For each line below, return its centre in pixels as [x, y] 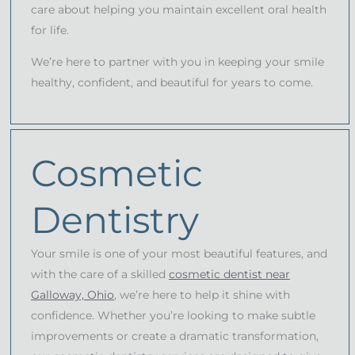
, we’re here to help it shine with [202, 294]
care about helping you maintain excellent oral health [179, 9]
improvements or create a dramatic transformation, [175, 336]
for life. [50, 30]
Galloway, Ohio [73, 294]
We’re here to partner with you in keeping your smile [177, 61]
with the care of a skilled [100, 274]
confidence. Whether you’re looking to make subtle [173, 315]
